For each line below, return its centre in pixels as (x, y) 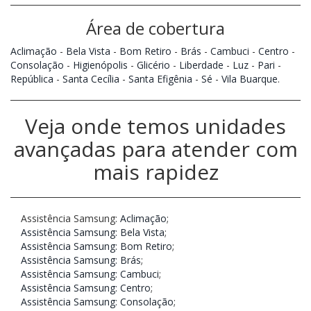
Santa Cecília (91, 78)
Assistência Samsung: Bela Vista (93, 232)
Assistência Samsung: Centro (86, 287)
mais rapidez (155, 171)
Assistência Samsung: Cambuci (90, 274)
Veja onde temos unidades (155, 126)
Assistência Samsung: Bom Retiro (96, 246)
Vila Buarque (250, 78)
